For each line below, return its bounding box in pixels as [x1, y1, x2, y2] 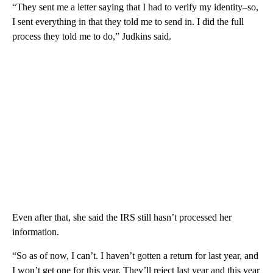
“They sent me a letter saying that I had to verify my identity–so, [12, 1, 258, 12]
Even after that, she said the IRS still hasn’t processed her [12, 211, 232, 222]
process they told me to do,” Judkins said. [12, 30, 171, 41]
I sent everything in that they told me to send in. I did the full [12, 16, 244, 27]
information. [12, 226, 59, 237]
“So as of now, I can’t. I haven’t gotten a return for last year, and [12, 250, 258, 261]
